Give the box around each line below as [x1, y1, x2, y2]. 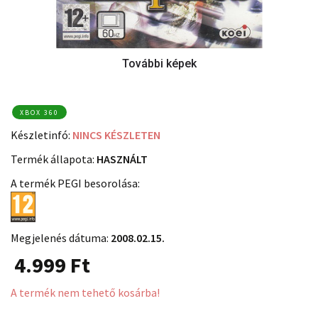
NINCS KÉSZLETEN [72, 128, 160, 142]
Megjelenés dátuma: [11, 230, 111, 245]
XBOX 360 [20, 108, 59, 117]
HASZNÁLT [97, 152, 148, 166]
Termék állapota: [11, 152, 94, 166]
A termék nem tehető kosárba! [11, 285, 160, 300]
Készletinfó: [11, 128, 70, 142]
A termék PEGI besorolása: [11, 176, 140, 190]
